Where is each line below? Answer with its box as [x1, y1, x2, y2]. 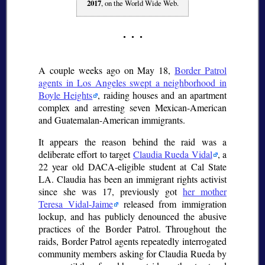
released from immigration [118, 197, 227, 210]
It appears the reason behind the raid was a [38, 135, 227, 148]
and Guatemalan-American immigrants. [38, 113, 185, 126]
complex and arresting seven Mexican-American [38, 101, 227, 114]
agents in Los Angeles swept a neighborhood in [38, 76, 227, 89]
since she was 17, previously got [38, 185, 183, 198]
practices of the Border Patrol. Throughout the [38, 222, 227, 235]
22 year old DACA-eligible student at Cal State [38, 160, 227, 173]
